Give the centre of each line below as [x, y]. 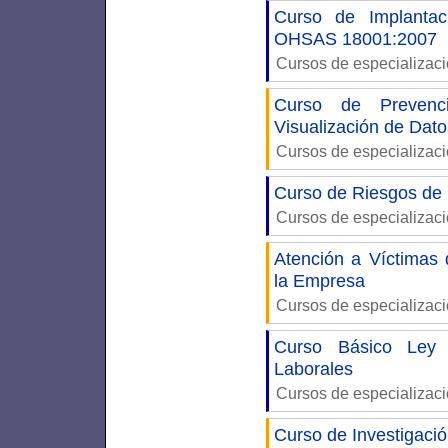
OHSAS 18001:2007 [355, 39]
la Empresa [319, 281]
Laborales [313, 369]
